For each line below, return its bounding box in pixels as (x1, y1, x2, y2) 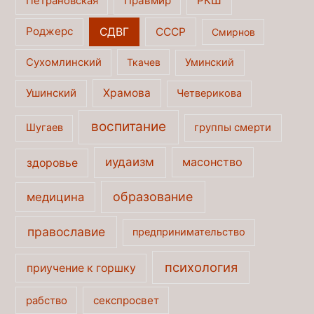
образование (113, 189, 193, 205)
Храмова (102, 86, 151, 100)
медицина (27, 190, 85, 205)
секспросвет (93, 293, 159, 307)
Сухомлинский (25, 56, 102, 69)
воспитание (90, 118, 166, 135)
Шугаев (25, 121, 63, 135)
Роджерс (26, 25, 74, 39)
